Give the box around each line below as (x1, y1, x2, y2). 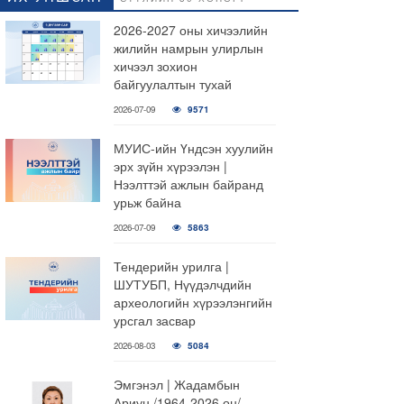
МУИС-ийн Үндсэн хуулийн (114, 139, 273, 157)
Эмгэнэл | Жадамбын (114, 375, 240, 393)
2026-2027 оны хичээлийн (114, 21, 268, 39)
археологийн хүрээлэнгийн (114, 293, 272, 311)
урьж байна (114, 193, 181, 211)
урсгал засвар (114, 311, 196, 329)
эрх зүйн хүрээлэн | (114, 157, 227, 175)
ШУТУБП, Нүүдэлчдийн (114, 275, 252, 293)
